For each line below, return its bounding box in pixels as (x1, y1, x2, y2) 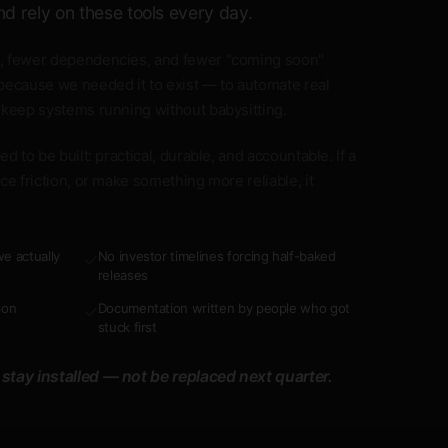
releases (97, 266, 148, 283)
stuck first (97, 318, 157, 335)
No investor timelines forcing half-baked (97, 247, 336, 264)
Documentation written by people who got (97, 299, 350, 316)
